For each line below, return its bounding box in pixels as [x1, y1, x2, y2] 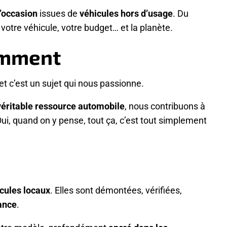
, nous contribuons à [125, 100, 205, 112]
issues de [37, 7, 80, 19]
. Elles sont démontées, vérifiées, [50, 184, 182, 197]
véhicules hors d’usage [80, 7, 173, 19]
